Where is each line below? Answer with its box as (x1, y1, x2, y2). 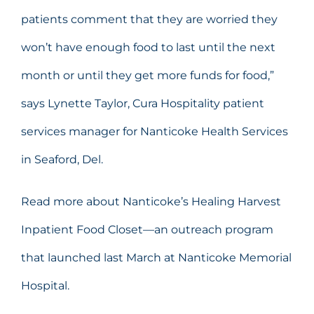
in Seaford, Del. (21, 152, 103, 166)
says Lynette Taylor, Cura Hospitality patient (21, 96, 264, 110)
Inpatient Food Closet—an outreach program (21, 222, 273, 236)
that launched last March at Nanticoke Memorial (21, 250, 292, 264)
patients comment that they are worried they (21, 12, 278, 26)
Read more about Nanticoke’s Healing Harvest (21, 194, 281, 208)
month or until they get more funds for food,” (21, 68, 274, 82)
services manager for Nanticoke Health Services (21, 124, 288, 138)
